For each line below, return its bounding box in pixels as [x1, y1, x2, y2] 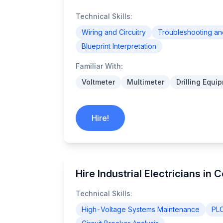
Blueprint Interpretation [82, 42, 156, 50]
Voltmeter [82, 78, 115, 86]
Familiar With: [76, 62, 123, 70]
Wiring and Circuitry [82, 28, 146, 36]
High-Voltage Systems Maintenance [82, 205, 200, 214]
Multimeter [127, 78, 164, 86]
